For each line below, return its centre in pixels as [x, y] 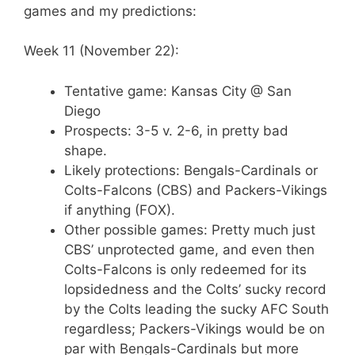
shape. [86, 150]
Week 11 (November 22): [101, 51]
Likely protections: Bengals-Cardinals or [191, 170]
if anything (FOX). [120, 210]
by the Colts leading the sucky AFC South [197, 309]
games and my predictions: [110, 11]
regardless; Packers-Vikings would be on [195, 328]
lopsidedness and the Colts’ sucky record [195, 289]
